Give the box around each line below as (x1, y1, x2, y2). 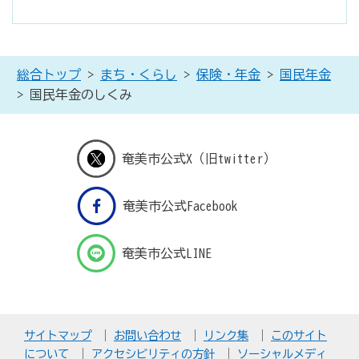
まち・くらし (100, 67, 177, 81)
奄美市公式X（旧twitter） (121, 151, 276, 165)
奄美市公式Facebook (123, 200, 239, 213)
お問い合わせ (114, 329, 181, 341)
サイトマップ (24, 329, 91, 341)
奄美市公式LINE (122, 247, 212, 260)
